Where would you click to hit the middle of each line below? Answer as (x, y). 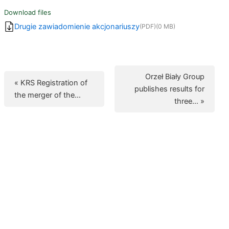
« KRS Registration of (51, 83)
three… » (190, 101)
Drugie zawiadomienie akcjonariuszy (77, 26)
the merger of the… (47, 95)
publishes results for (170, 89)
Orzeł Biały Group (175, 76)
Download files (27, 12)
